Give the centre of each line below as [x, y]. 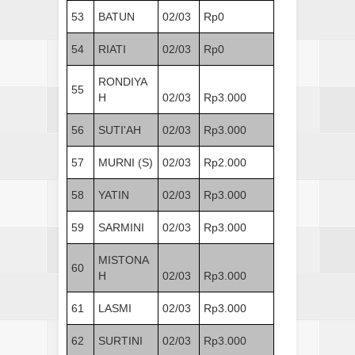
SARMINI [121, 227]
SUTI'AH [120, 130]
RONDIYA [123, 81]
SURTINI [120, 340]
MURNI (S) [126, 162]
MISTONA [124, 260]
